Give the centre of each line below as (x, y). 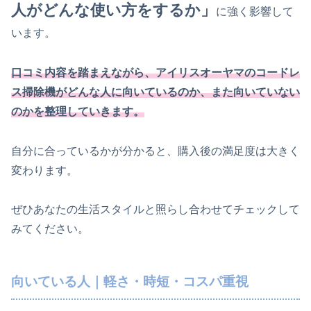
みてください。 (50, 229)
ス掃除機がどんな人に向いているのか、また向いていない (155, 92)
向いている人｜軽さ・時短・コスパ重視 (130, 282)
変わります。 (44, 170)
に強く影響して (255, 11)
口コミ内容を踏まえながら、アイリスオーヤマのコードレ (155, 72)
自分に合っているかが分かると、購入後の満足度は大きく (155, 151)
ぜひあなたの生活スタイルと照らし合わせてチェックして (155, 210)
